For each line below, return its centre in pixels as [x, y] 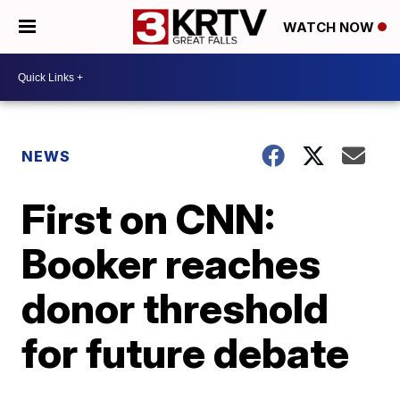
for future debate [186, 353]
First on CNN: [149, 219]
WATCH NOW [330, 28]
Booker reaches [171, 263]
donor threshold [175, 308]
